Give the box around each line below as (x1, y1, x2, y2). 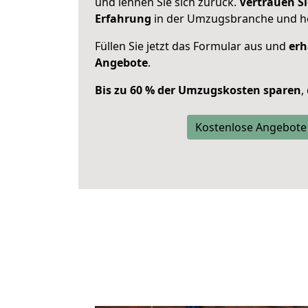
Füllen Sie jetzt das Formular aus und (95, 38, 289, 54)
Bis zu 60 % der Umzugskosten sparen (95, 82, 301, 98)
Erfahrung (95, 11, 151, 26)
